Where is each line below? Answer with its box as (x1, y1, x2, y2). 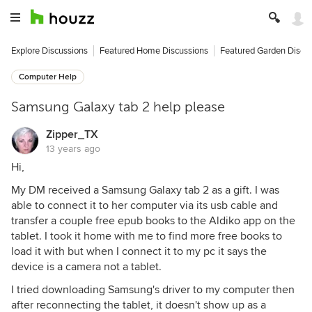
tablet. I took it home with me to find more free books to (11, 229, 282, 243)
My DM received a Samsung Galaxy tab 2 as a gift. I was (11, 183, 279, 197)
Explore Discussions (11, 45, 88, 56)
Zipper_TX (46, 127, 98, 141)
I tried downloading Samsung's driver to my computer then (11, 283, 295, 297)
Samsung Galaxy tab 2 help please (11, 99, 225, 115)
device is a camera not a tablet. (11, 260, 162, 274)
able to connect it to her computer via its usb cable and (11, 198, 278, 212)
